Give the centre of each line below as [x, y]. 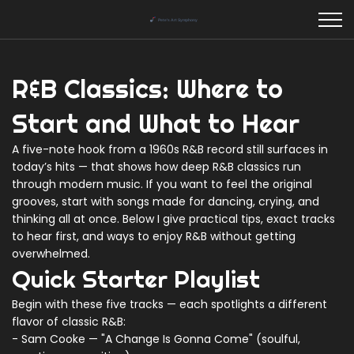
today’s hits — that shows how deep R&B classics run [156, 167]
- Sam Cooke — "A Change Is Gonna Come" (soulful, [156, 339]
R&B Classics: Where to [147, 88]
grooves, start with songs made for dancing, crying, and [166, 201]
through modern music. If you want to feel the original [162, 184]
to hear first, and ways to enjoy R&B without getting [154, 236]
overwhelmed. [51, 254]
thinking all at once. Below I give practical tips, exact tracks [173, 219]
